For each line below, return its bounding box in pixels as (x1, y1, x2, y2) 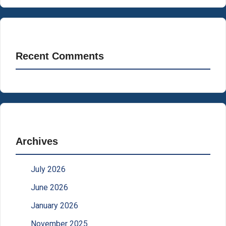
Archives (16, 136, 58, 147)
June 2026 (31, 183, 68, 193)
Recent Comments (16, 50, 104, 62)
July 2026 (31, 164, 66, 175)
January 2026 (31, 201, 78, 211)
